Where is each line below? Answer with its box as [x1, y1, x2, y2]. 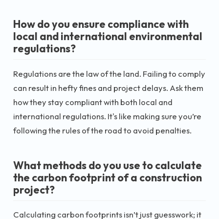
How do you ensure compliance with [13, 17, 189, 31]
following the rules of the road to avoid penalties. [13, 125, 192, 135]
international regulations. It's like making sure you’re [13, 110, 201, 121]
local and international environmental [13, 29, 202, 43]
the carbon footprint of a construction [13, 170, 202, 184]
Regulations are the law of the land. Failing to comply [13, 68, 205, 79]
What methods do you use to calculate [13, 158, 202, 172]
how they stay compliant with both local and [13, 96, 173, 107]
